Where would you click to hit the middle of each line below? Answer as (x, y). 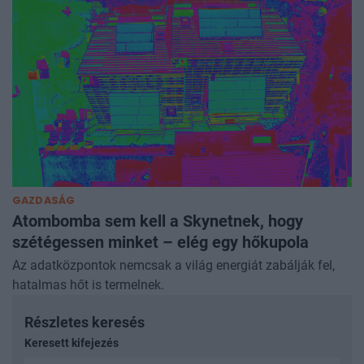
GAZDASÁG (44, 201)
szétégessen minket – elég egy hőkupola (160, 243)
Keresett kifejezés (71, 344)
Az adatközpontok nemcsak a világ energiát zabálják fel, (173, 266)
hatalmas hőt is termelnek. (88, 285)
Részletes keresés (84, 323)
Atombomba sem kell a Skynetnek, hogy (158, 221)
